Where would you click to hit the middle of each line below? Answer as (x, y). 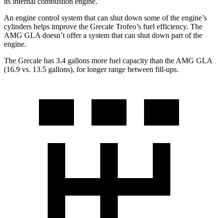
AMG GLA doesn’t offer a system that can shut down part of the (103, 36)
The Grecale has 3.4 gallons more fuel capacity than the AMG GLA (108, 61)
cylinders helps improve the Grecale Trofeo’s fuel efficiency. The (103, 27)
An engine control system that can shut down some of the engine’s (105, 18)
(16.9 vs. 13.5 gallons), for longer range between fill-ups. (91, 70)
